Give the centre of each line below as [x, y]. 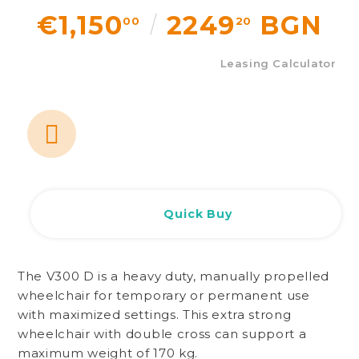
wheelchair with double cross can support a [162, 334]
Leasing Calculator [278, 63]
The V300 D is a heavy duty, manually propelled [174, 276]
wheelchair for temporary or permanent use [164, 295]
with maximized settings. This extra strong [155, 315]
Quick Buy [198, 214]
